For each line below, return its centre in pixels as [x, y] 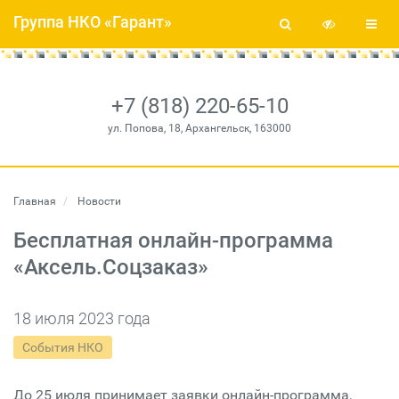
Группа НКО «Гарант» [93, 22]
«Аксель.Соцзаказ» [111, 267]
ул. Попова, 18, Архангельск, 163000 [199, 128]
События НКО [63, 347]
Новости [98, 201]
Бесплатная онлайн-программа [173, 240]
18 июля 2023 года [82, 318]
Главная [35, 201]
